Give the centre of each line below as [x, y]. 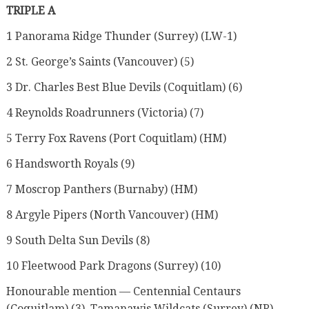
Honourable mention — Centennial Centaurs [123, 291]
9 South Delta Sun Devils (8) [78, 240]
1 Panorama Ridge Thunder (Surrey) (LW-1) [121, 36]
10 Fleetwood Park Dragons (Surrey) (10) [113, 266]
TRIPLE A [30, 10]
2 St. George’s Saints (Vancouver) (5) [100, 61]
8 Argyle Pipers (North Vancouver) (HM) [112, 215]
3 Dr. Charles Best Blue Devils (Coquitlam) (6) [124, 87]
